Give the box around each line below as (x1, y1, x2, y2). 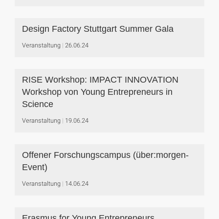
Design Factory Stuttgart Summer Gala (22, 24, 174, 34)
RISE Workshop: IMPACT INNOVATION (22, 75, 178, 85)
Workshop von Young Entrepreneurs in (22, 87, 173, 97)
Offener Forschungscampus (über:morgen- (22, 150, 189, 160)
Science (22, 99, 53, 109)
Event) (22, 162, 47, 172)
